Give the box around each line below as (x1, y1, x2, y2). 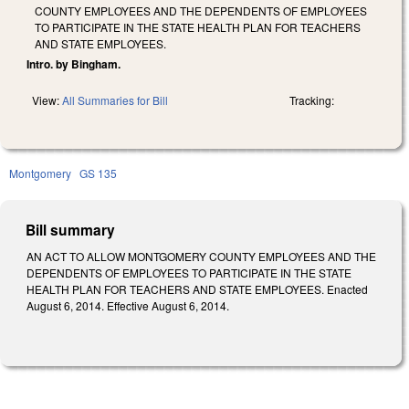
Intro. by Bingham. (26, 55, 121, 72)
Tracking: (289, 91, 334, 108)
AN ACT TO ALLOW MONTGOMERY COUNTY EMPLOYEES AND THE (26, 247, 376, 264)
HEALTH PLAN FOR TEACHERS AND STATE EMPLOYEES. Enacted (26, 280, 368, 297)
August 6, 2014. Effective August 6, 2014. (26, 297, 229, 313)
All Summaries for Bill (62, 91, 168, 108)
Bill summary (26, 218, 116, 240)
